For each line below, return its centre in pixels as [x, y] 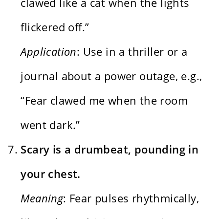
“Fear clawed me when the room [104, 100]
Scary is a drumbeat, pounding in [110, 149]
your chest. [51, 173]
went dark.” [50, 124]
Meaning [42, 198]
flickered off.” [55, 27]
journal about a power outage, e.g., [111, 76]
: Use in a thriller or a [132, 51]
